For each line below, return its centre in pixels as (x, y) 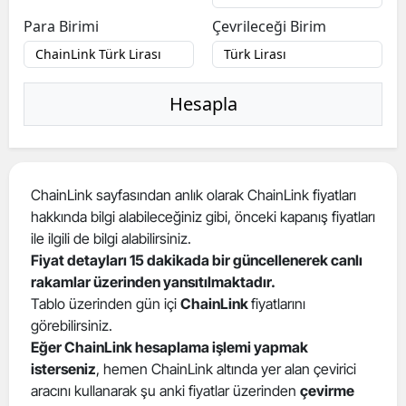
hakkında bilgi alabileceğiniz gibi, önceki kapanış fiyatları (203, 217)
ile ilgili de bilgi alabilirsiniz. (111, 238)
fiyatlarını (278, 304)
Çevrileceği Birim (269, 26)
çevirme (327, 391)
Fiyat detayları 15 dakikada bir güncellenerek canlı (197, 260)
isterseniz (63, 369)
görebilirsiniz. (72, 325)
